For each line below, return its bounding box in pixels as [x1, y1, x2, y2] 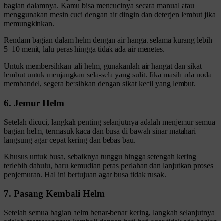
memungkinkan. [4, 19, 56, 28]
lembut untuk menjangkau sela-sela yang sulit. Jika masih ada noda [4, 71, 212, 79]
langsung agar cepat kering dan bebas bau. [4, 135, 138, 144]
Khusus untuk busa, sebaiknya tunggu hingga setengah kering [4, 152, 196, 161]
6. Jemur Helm [4, 98, 64, 109]
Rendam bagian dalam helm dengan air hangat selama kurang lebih [4, 36, 212, 45]
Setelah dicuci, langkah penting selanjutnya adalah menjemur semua [4, 117, 215, 126]
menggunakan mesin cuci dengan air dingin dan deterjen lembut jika [4, 10, 216, 19]
